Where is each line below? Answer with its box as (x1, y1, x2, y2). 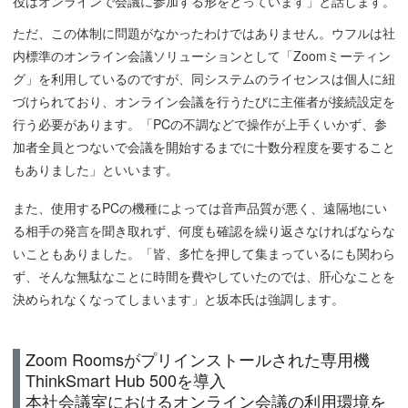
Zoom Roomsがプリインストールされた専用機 (25, 347, 370, 372)
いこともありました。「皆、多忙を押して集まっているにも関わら (12, 244, 395, 263)
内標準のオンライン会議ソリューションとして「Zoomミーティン (12, 46, 391, 66)
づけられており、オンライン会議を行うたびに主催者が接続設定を (12, 92, 395, 111)
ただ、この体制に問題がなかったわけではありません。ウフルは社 (12, 24, 395, 43)
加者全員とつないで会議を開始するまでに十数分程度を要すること (12, 138, 395, 157)
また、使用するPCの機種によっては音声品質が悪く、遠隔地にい (12, 199, 387, 218)
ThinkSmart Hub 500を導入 (25, 368, 226, 393)
